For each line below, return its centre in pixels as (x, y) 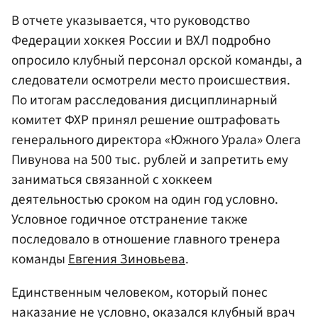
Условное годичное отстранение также (130, 219)
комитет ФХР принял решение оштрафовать (146, 120)
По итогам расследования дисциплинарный (144, 100)
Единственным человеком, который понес (139, 292)
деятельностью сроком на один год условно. (145, 199)
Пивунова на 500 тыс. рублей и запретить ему (150, 159)
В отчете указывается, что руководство (131, 20)
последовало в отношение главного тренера (146, 239)
